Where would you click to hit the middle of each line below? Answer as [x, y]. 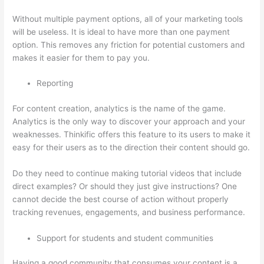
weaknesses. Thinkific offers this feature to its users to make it [132, 134]
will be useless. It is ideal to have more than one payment [121, 32]
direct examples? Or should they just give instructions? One [125, 186]
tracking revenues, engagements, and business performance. [129, 212]
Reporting [55, 83]
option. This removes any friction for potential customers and [129, 44]
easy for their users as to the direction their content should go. [131, 147]
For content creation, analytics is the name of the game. [119, 108]
